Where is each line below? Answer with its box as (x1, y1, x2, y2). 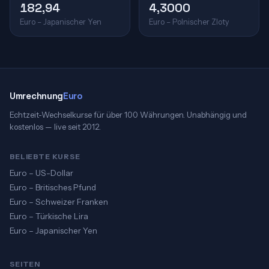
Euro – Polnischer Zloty (149, 17, 229, 26)
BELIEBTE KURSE (10, 152, 80, 161)
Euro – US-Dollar (10, 168, 73, 178)
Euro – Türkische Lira (10, 211, 88, 221)
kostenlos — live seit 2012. (10, 122, 101, 131)
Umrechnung (10, 90, 63, 101)
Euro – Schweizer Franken (10, 197, 108, 207)
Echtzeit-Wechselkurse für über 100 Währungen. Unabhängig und (10, 110, 247, 119)
